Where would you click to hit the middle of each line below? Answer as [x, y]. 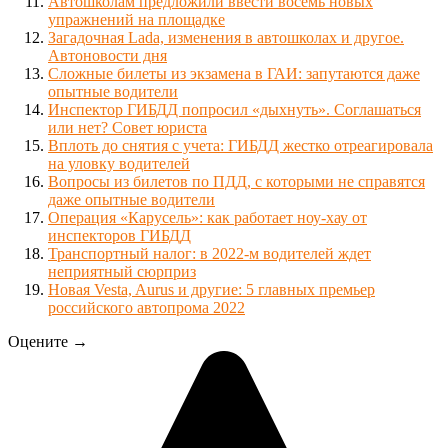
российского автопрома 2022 [146, 307]
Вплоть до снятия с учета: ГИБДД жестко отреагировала [240, 145]
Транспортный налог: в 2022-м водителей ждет [209, 253]
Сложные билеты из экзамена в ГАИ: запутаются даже [234, 73]
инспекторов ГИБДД [119, 235]
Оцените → [48, 341]
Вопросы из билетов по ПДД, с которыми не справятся [236, 181]
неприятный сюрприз [122, 271]
